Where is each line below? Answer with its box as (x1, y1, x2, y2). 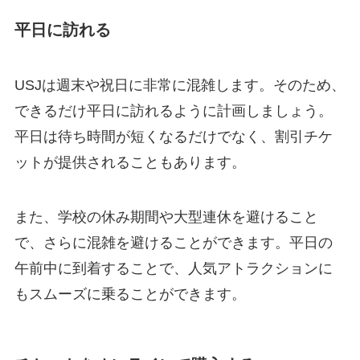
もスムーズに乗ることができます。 (14, 286, 246, 302)
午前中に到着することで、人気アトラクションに (14, 260, 333, 276)
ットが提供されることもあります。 (14, 154, 246, 171)
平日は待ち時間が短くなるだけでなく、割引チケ (14, 129, 333, 145)
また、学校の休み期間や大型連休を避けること (14, 209, 318, 225)
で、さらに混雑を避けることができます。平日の (14, 235, 333, 251)
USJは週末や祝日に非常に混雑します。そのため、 (14, 77, 346, 94)
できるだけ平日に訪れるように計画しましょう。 (14, 103, 333, 120)
